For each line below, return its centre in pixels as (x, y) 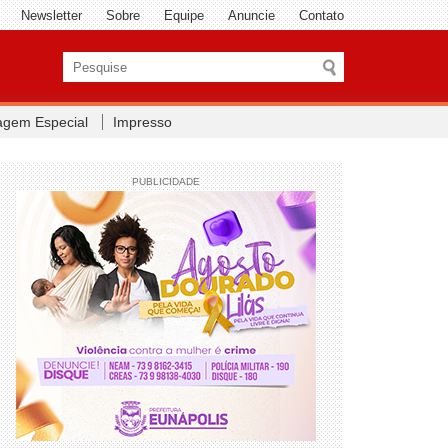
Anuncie (251, 15)
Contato (321, 15)
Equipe (183, 15)
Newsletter (51, 15)
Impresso (142, 122)
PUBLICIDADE (166, 182)
